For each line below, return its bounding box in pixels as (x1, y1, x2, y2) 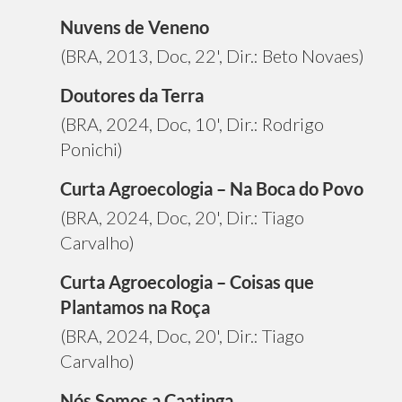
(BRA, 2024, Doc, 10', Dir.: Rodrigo (60, 112, 324, 135)
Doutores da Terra (60, 83, 204, 106)
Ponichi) (60, 137, 123, 160)
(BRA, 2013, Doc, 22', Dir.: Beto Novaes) (60, 44, 364, 66)
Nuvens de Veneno (60, 15, 209, 38)
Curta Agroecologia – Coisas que (60, 270, 314, 293)
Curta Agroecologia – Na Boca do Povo (60, 177, 363, 199)
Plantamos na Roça (60, 295, 210, 318)
